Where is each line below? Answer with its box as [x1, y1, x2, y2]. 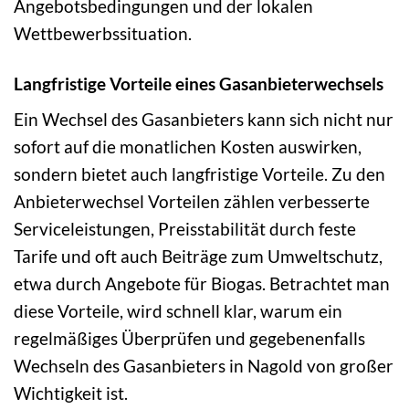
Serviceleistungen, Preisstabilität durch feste [14, 218, 356, 240]
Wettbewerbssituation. [14, 22, 192, 44]
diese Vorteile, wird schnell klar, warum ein [14, 300, 342, 322]
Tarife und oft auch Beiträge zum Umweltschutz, [14, 246, 383, 267]
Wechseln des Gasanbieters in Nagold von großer [14, 355, 393, 377]
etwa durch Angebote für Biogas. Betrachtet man [14, 273, 390, 295]
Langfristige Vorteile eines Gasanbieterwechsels [14, 72, 383, 94]
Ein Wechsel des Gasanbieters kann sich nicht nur [14, 109, 393, 131]
